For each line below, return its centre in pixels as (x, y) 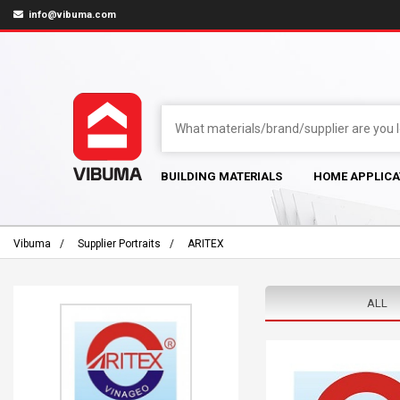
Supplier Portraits (119, 244)
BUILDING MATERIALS (221, 176)
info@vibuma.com (71, 15)
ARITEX (206, 244)
